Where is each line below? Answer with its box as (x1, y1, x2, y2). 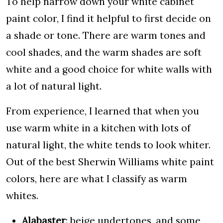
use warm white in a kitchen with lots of (6, 122, 191, 134)
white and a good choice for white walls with (6, 63, 212, 75)
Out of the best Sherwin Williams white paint (6, 156, 214, 168)
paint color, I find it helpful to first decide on (6, 12, 211, 24)
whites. (6, 190, 38, 202)
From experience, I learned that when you (6, 105, 199, 117)
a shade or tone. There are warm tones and (6, 29, 206, 41)
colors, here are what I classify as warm (6, 173, 187, 185)
